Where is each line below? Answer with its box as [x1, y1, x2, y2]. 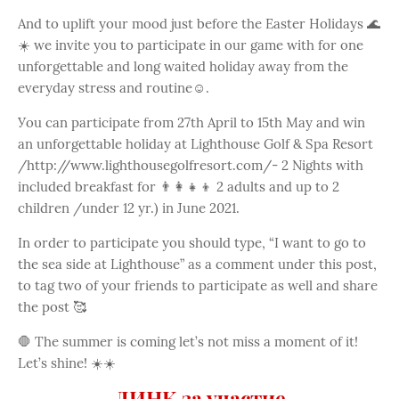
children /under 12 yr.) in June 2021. [18, 199, 240, 216]
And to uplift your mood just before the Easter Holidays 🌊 [18, 14, 380, 32]
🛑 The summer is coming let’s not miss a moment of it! [18, 332, 358, 350]
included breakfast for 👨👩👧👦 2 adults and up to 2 [18, 177, 339, 195]
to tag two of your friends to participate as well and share [18, 276, 378, 294]
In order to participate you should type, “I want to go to [18, 233, 366, 251]
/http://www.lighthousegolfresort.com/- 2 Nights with [18, 156, 363, 174]
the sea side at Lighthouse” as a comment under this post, [18, 255, 377, 273]
